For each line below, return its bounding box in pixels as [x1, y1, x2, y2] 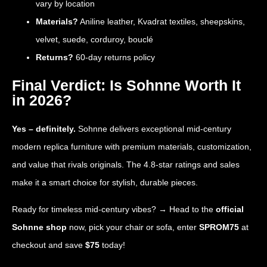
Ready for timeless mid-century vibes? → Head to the [12, 204, 216, 214]
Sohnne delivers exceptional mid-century [76, 124, 231, 134]
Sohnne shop [12, 222, 67, 232]
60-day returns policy [73, 52, 155, 63]
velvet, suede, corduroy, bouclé [36, 35, 153, 45]
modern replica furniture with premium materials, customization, [12, 142, 252, 152]
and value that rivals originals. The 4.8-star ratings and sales [12, 160, 240, 170]
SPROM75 [199, 222, 239, 232]
